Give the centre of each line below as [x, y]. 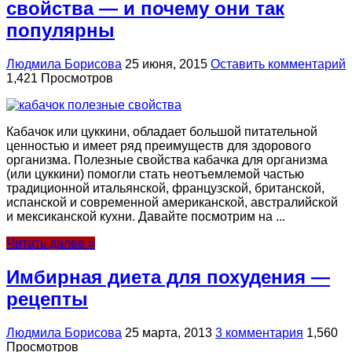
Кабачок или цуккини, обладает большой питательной [162, 132]
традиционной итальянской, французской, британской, [165, 189]
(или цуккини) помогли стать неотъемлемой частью [155, 174]
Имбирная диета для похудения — [168, 277]
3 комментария [259, 333]
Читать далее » [51, 244]
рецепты [47, 299]
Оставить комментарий [278, 64]
